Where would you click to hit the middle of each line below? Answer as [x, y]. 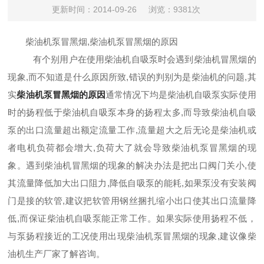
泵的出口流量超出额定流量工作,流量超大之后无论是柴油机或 [132, 130]
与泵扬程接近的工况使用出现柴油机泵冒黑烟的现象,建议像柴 [132, 236]
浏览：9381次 [174, 9]
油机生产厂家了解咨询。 [57, 254]
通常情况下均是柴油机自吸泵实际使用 [181, 95]
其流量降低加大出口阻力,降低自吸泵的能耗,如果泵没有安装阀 [132, 183]
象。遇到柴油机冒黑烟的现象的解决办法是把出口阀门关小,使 [132, 165]
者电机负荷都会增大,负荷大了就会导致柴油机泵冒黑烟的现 [132, 148]
